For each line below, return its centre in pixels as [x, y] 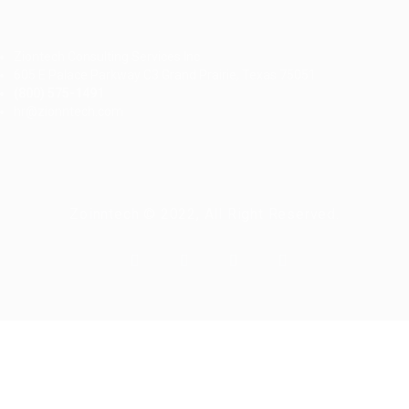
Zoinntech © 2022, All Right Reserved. [204, 215]
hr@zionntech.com [68, 112]
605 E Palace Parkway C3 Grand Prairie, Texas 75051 [165, 75]
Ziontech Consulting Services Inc [107, 57]
